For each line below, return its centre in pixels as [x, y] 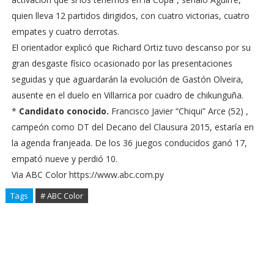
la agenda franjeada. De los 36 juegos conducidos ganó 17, [129, 143]
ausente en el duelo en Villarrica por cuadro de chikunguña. [127, 95]
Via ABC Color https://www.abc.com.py [87, 175]
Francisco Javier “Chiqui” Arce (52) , [178, 111]
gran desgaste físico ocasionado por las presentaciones [122, 63]
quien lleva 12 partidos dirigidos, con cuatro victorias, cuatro [130, 16]
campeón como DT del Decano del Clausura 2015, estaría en [132, 127]
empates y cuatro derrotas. [65, 31]
